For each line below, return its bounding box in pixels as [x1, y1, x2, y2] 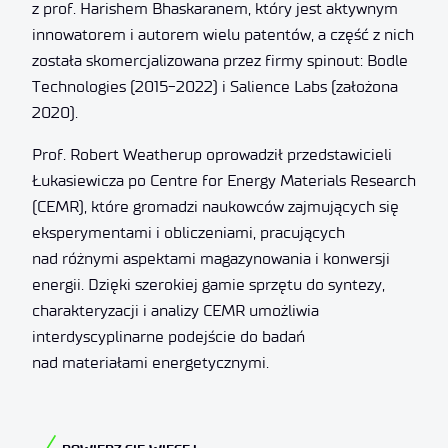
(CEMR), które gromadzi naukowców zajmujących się [32, 196, 399, 216]
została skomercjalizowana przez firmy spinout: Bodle [32, 50, 408, 70]
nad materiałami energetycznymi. [32, 352, 269, 372]
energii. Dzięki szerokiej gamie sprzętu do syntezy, [32, 274, 385, 294]
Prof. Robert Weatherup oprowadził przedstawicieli [32, 144, 392, 164]
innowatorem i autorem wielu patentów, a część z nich [32, 24, 414, 44]
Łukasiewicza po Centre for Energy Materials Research [32, 170, 416, 190]
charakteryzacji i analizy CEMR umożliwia [32, 300, 319, 320]
